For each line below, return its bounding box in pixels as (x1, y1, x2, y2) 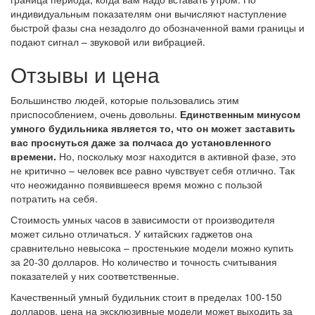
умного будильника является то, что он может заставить (11, 121, 295, 136)
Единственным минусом (177, 107, 300, 122)
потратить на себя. (11, 191, 98, 206)
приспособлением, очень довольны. (11, 107, 177, 122)
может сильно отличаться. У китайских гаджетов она (11, 226, 252, 241)
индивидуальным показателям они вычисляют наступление (11, 6, 287, 21)
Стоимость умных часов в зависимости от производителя (11, 212, 275, 227)
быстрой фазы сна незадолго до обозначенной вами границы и (11, 20, 304, 35)
